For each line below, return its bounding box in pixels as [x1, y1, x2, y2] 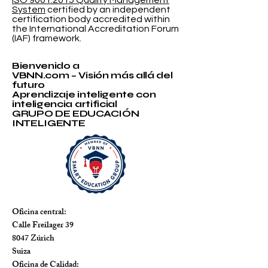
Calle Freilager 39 [12, 218, 74, 234]
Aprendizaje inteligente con [12, 89, 156, 100]
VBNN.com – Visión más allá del [12, 69, 173, 81]
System [12, 5, 45, 15]
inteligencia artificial [12, 98, 117, 110]
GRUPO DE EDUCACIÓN [12, 108, 139, 120]
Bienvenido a [12, 60, 80, 72]
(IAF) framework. [12, 33, 81, 44]
